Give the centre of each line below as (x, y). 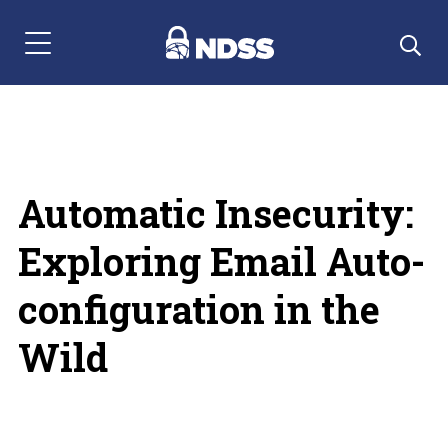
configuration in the (198, 309)
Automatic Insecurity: (215, 213)
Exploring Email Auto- (221, 261)
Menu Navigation (81, 53)
